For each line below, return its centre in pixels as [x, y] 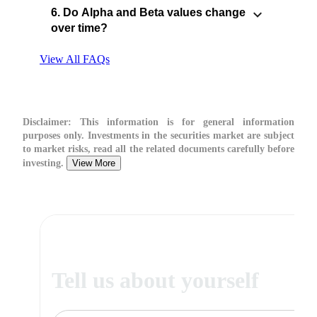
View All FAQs [75, 59]
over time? [79, 28]
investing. [45, 163]
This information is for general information [183, 122]
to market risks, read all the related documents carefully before [158, 149]
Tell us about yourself [155, 280]
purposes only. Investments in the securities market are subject [158, 136]
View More [94, 163]
